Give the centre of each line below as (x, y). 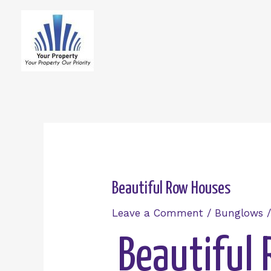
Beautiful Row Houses (171, 188)
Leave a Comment (158, 213)
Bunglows (239, 213)
